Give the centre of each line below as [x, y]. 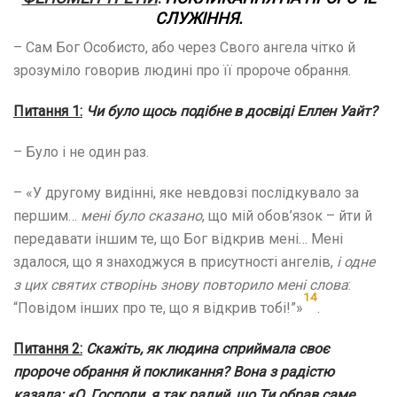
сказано [175, 215]
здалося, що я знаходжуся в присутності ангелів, [175, 261]
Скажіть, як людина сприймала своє [208, 348]
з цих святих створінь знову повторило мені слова [181, 284]
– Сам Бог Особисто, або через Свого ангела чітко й [184, 47]
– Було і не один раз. [81, 152]
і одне [356, 261]
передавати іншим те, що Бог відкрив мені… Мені [178, 238]
